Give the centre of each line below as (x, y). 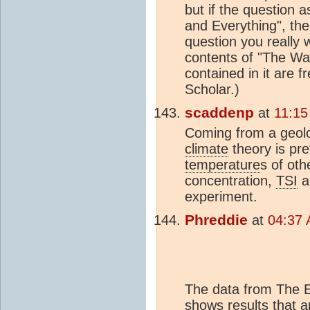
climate (207, 148)
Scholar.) (212, 89)
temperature (222, 164)
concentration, (230, 180)
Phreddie (216, 220)
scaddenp (219, 112)
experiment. (221, 196)
